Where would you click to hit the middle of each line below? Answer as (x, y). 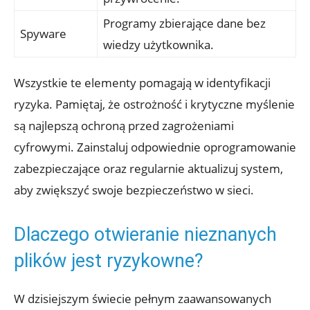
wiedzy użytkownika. (158, 45)
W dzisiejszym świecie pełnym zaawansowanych (143, 299)
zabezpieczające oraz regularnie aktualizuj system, (148, 169)
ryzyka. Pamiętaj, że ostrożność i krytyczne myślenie (154, 104)
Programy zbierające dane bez (184, 24)
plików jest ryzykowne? (109, 261)
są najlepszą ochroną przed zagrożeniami (124, 126)
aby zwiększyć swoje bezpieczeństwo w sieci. (134, 190)
